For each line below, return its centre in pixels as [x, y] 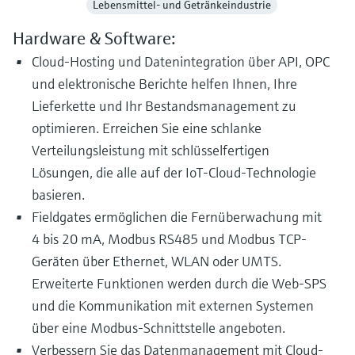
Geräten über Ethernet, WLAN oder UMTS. [157, 261]
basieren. [58, 195]
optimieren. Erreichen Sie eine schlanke [147, 128]
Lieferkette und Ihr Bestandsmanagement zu [164, 106]
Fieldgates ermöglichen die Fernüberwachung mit [177, 217]
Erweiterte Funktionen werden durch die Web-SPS [179, 283]
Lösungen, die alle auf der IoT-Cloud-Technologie [174, 172]
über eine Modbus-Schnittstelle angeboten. [158, 328]
